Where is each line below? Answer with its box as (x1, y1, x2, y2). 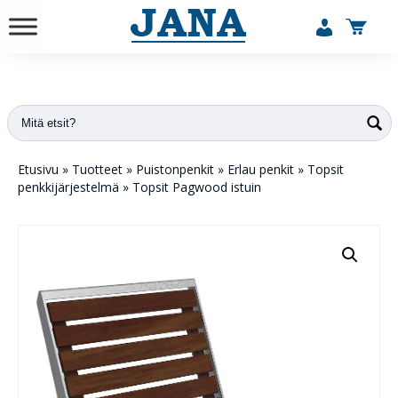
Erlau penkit (227, 161, 294, 178)
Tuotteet (72, 161, 123, 178)
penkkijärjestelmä (18, 179, 119, 195)
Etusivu (18, 161, 59, 178)
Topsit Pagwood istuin (132, 179, 261, 195)
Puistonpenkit (136, 161, 214, 178)
